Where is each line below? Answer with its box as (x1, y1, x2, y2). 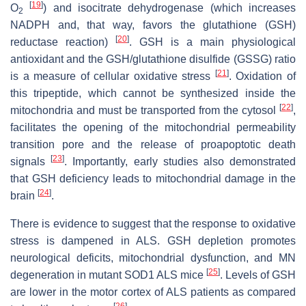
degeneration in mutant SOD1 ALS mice (10, 268, 206, 281)
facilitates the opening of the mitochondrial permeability (10, 121, 296, 133)
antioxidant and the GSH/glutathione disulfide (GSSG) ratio (10, 53, 296, 65)
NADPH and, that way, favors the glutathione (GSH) (10, 18, 296, 31)
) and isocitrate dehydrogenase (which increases (43, 1, 296, 14)
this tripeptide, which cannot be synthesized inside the (10, 87, 296, 99)
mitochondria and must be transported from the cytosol (10, 104, 279, 116)
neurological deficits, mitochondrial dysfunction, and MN (10, 251, 296, 264)
